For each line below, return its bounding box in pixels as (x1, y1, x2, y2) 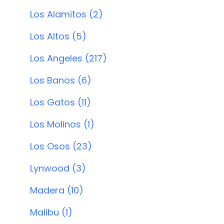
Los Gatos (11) (30, 96, 91, 108)
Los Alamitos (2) (30, 8, 103, 20)
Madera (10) (30, 184, 83, 196)
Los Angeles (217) (30, 52, 107, 64)
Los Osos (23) (30, 140, 92, 152)
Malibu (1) (30, 206, 72, 218)
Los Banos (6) (30, 74, 91, 86)
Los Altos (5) (30, 30, 86, 42)
